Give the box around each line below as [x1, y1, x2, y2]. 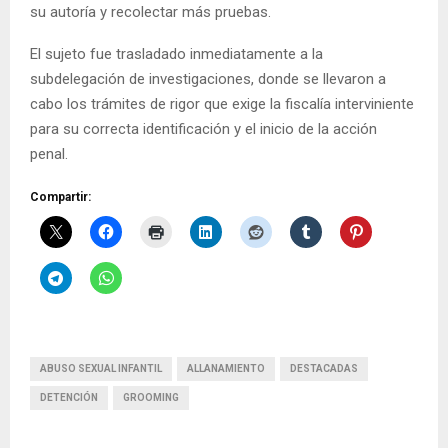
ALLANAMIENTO [187, 362, 265, 374]
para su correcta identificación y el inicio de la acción [30, 119, 377, 138]
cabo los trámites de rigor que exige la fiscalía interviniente [30, 94, 414, 113]
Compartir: [30, 189, 91, 204]
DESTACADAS [290, 362, 358, 374]
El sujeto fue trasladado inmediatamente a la [30, 44, 323, 63]
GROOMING [123, 391, 179, 403]
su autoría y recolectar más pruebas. [30, 2, 271, 21]
